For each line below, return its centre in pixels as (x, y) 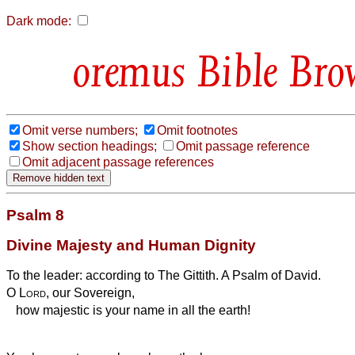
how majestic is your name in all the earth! (128, 310)
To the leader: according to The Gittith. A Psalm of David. (164, 275)
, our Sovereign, (90, 292)
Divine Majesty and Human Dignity (131, 245)
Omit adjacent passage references (118, 162)
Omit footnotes (197, 130)
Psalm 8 (35, 215)
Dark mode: (39, 21)
